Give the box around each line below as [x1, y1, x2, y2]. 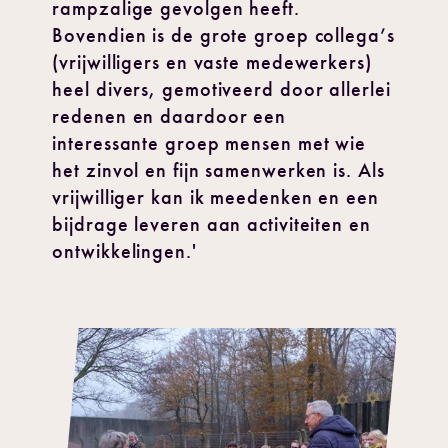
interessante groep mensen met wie [52, 131, 367, 155]
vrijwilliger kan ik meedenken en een [52, 185, 379, 209]
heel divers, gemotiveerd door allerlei [52, 77, 391, 101]
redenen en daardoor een [52, 104, 287, 128]
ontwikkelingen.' [52, 239, 203, 263]
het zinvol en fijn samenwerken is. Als [52, 158, 385, 182]
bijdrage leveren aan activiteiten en [52, 212, 371, 236]
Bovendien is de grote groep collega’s [52, 23, 395, 47]
